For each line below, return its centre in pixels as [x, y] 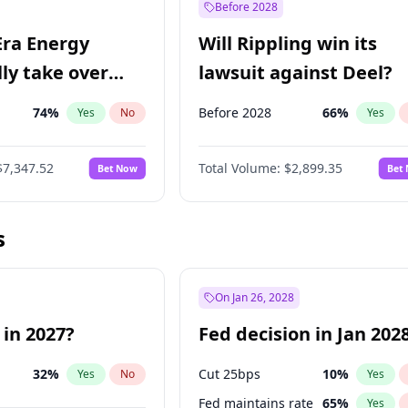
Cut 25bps [230, 374]
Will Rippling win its [288, 43]
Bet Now [118, 168]
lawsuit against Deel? [296, 72]
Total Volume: [240, 168]
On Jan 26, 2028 [255, 297]
